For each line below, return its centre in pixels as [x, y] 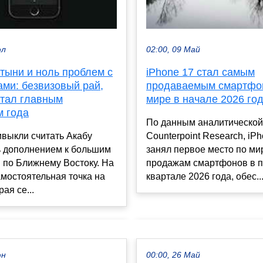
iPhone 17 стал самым [200, 72]
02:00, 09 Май [173, 49]
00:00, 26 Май [173, 255]
